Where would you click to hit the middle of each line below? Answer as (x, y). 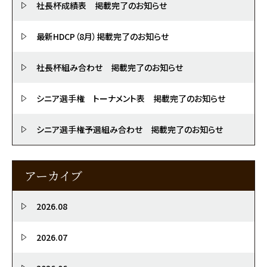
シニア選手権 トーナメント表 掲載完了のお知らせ (131, 98)
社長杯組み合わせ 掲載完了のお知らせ (110, 67)
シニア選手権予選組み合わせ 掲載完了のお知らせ (130, 129)
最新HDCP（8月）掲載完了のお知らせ (103, 36)
